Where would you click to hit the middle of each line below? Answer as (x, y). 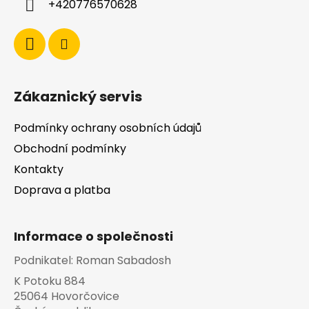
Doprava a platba (62, 190)
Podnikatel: (45, 261)
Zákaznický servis (78, 97)
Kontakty (39, 170)
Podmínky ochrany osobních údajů (108, 128)
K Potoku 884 (50, 281)
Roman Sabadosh (123, 261)
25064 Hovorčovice (67, 297)
